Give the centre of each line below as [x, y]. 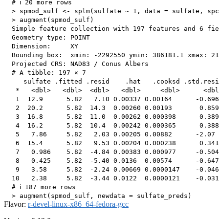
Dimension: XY [41, 46]
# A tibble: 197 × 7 [45, 73]
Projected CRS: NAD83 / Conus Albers [76, 64]
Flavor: [16, 204]
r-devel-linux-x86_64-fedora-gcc [78, 204]
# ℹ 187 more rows [40, 187]
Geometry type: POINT [47, 38]
